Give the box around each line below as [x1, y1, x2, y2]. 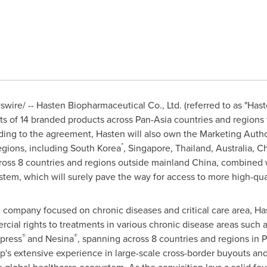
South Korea [70, 141, 121, 155]
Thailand [175, 141, 211, 155]
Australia [215, 141, 252, 155]
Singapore [128, 141, 170, 155]
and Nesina [27, 232, 74, 246]
